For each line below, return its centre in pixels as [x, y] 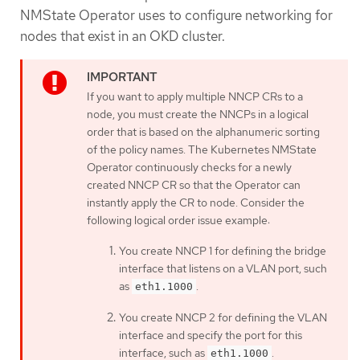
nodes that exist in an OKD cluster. [123, 37]
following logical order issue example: [178, 220]
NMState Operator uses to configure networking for [176, 16]
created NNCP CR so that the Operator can [194, 184]
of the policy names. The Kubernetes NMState [202, 149]
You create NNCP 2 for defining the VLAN [223, 317]
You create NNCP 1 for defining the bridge [223, 250]
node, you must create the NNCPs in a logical [198, 114]
